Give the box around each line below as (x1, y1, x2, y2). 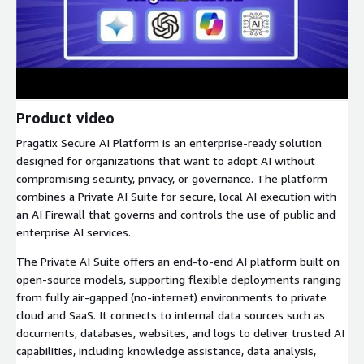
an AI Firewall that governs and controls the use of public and (16, 206, 336, 221)
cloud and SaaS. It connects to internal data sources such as (16, 307, 325, 322)
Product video (16, 108, 115, 127)
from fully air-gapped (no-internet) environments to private (16, 289, 327, 304)
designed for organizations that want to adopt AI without (16, 153, 315, 167)
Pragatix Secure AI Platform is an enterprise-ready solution (16, 135, 322, 149)
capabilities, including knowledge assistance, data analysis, (16, 343, 316, 357)
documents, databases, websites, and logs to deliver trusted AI (16, 325, 344, 340)
